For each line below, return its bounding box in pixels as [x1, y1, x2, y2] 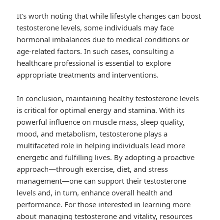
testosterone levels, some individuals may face [17, 23, 174, 33]
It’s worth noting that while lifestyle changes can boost [17, 11, 201, 21]
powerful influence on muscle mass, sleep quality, [17, 117, 185, 127]
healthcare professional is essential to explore [17, 58, 171, 68]
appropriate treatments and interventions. [17, 70, 159, 80]
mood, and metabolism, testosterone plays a [17, 129, 168, 139]
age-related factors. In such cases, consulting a [17, 46, 174, 56]
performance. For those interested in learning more [17, 199, 191, 210]
